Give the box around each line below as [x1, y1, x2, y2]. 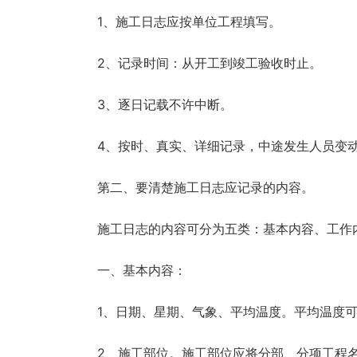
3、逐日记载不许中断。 [97, 96, 233, 112]
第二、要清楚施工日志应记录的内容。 [97, 178, 314, 195]
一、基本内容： [97, 261, 186, 278]
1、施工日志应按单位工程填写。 [97, 13, 281, 29]
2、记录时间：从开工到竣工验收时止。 [97, 54, 322, 71]
